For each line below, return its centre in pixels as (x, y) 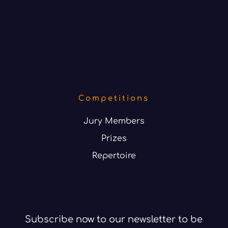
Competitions (114, 99)
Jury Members (114, 121)
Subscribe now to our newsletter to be (114, 219)
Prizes (114, 139)
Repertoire (114, 156)
